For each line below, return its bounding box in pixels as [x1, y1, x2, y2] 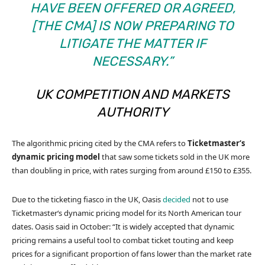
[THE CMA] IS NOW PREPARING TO [31, 17, 234, 34]
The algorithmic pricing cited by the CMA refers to [12, 137, 188, 148]
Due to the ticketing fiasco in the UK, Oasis [12, 193, 163, 205]
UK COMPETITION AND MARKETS [35, 86, 230, 102]
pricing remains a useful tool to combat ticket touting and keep [12, 234, 234, 245]
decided [163, 193, 190, 205]
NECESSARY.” [92, 53, 173, 69]
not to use [190, 193, 228, 205]
